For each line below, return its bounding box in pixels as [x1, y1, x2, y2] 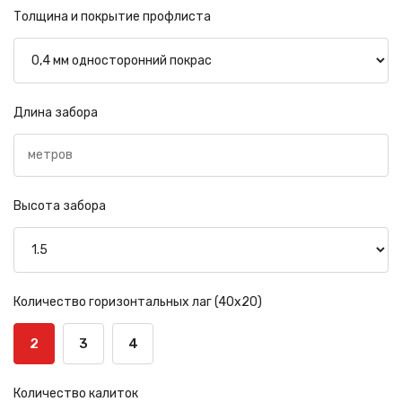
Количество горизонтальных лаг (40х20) [13, 294, 262, 310]
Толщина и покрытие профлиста [13, 9, 211, 24]
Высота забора [13, 198, 106, 214]
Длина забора [13, 105, 98, 120]
